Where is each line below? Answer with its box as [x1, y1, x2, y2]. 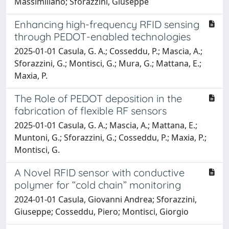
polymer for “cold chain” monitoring [14, 178, 181, 191]
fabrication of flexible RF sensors [14, 104, 167, 117]
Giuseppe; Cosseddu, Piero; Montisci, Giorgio [14, 205, 189, 217]
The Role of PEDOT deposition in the [14, 91, 182, 105]
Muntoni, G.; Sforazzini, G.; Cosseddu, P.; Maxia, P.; [14, 131, 207, 143]
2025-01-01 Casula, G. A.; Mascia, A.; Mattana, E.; [14, 119, 197, 131]
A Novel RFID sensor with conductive [14, 166, 185, 179]
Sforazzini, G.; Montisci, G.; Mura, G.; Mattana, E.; [14, 57, 201, 69]
